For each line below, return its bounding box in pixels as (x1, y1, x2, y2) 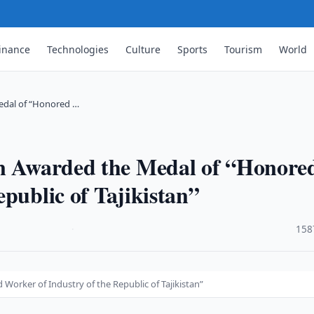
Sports (177, 42, 208, 56)
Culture (125, 42, 161, 56)
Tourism (224, 42, 263, 56)
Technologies (47, 42, 109, 56)
